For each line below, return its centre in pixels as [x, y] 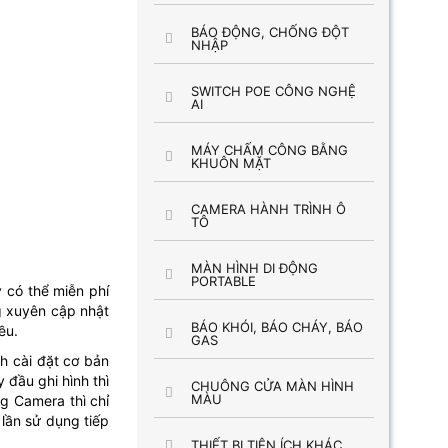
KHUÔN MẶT [230, 163]
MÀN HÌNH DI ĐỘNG [254, 268]
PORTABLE [223, 281]
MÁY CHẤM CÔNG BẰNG [269, 150]
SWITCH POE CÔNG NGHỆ [273, 91]
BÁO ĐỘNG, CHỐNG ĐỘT [269, 32]
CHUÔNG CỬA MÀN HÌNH [272, 386]
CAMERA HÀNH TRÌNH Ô [268, 209]
